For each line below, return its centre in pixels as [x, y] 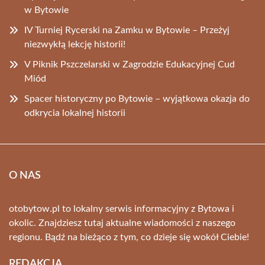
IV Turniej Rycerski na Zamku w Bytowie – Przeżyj [127, 30]
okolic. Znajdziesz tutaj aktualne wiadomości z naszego [122, 223]
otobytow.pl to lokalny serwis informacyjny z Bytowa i [122, 209]
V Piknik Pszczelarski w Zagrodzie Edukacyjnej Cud [130, 64]
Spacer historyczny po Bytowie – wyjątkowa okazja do [137, 99]
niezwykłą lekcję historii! [75, 44]
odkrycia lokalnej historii [75, 113]
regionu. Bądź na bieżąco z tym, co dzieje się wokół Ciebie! [129, 237]
